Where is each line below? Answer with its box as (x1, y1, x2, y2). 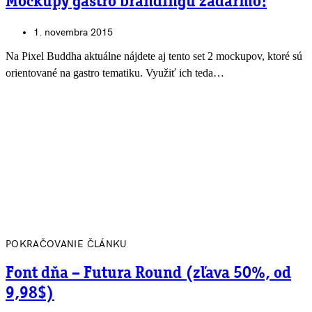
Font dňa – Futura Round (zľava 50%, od (6, 265, 291, 282)
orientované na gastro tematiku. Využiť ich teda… (6, 66, 224, 79)
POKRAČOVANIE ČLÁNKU (6, 237, 127, 250)
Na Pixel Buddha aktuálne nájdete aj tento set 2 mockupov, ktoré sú (6, 49, 302, 62)
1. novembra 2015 (33, 26, 113, 38)
